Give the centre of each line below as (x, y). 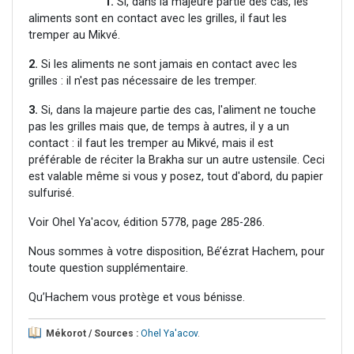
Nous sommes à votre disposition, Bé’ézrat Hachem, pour (177, 252)
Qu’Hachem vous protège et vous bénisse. (137, 298)
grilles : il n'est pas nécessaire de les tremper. (143, 81)
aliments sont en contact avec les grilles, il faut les (158, 19)
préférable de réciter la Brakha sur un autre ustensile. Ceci (177, 160)
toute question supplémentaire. (108, 269)
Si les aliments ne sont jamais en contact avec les (168, 65)
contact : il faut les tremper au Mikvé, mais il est (151, 144)
